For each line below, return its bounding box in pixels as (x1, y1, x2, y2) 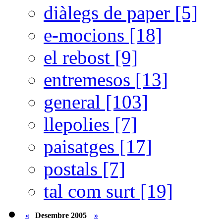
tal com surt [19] (44, 180, 173, 202)
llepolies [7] (44, 113, 137, 135)
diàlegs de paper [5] (44, 1, 198, 23)
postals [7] (44, 158, 125, 179)
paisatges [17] (44, 135, 152, 157)
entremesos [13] (44, 68, 168, 90)
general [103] (44, 91, 148, 112)
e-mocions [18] (44, 24, 162, 46)
